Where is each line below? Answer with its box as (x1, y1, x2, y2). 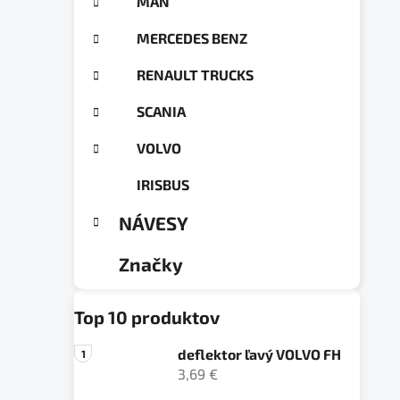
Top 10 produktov (74, 305, 220, 328)
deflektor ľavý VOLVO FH (178, 345, 341, 362)
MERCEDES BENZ (137, 29, 247, 46)
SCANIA (137, 102, 186, 120)
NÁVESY (119, 211, 188, 234)
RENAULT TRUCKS (137, 65, 254, 83)
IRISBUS (137, 175, 189, 193)
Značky (119, 252, 183, 275)
